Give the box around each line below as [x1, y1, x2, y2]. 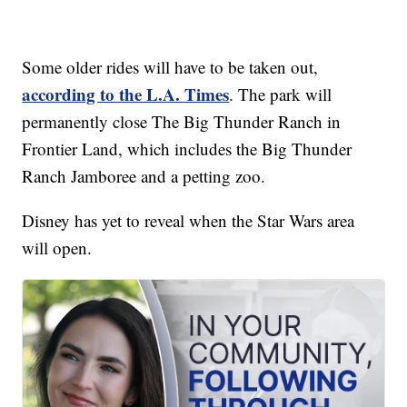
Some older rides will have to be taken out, [22, 55, 319, 79]
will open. [22, 236, 98, 260]
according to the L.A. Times [22, 82, 230, 107]
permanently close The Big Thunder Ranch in [22, 110, 342, 134]
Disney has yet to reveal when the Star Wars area [22, 209, 355, 233]
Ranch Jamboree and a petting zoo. [22, 164, 272, 188]
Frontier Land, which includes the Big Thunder [22, 137, 352, 161]
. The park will [229, 83, 333, 106]
